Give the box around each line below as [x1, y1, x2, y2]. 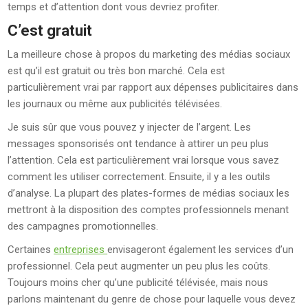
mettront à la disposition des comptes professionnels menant [8, 203, 289, 216]
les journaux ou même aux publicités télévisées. [8, 98, 223, 110]
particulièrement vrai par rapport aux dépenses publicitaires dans [8, 81, 299, 93]
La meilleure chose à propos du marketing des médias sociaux [8, 48, 291, 60]
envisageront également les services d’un [107, 243, 294, 256]
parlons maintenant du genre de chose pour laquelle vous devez [8, 293, 296, 305]
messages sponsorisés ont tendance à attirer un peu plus [8, 137, 269, 150]
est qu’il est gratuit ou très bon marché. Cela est [8, 65, 225, 77]
